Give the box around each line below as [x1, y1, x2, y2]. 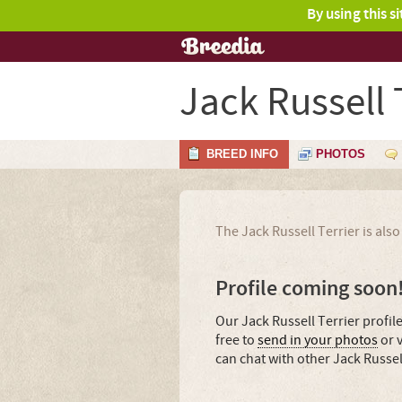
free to [215, 331, 258, 349]
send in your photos [258, 331, 378, 349]
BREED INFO [206, 147, 278, 161]
